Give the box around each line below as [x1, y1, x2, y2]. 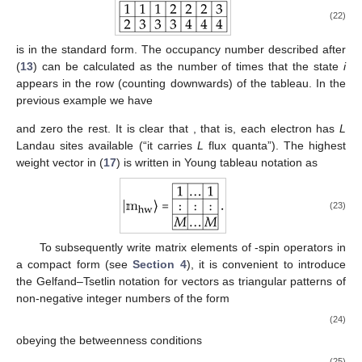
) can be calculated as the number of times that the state [33, 60, 343, 74]
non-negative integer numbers [16, 291, 174, 305]
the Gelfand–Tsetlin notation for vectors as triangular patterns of [16, 274, 346, 288]
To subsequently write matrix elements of [39, 240, 255, 254]
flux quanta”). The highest [204, 139, 347, 153]
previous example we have [16, 94, 153, 107]
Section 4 [133, 257, 187, 271]
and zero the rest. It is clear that [16, 122, 193, 136]
